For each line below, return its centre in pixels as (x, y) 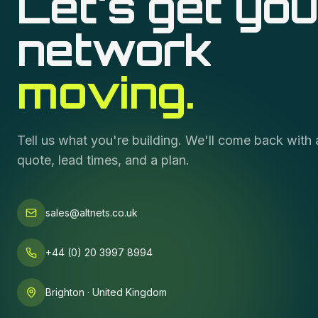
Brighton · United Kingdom (106, 292)
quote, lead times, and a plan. (103, 160)
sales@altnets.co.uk (92, 213)
